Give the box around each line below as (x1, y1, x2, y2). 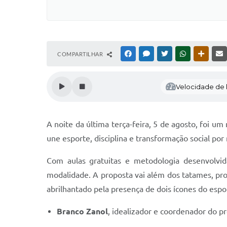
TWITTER (170, 50, 194, 57)
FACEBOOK (133, 50, 163, 57)
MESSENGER (152, 50, 183, 57)
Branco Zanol (57, 206, 108, 216)
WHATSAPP (188, 50, 217, 57)
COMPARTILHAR (57, 50, 104, 57)
